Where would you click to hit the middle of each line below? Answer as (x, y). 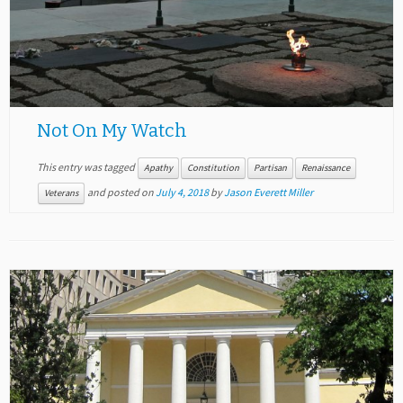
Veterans (61, 193)
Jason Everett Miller (268, 193)
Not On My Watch (112, 130)
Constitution (213, 168)
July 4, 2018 (182, 193)
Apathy (158, 168)
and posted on (120, 193)
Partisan (270, 168)
